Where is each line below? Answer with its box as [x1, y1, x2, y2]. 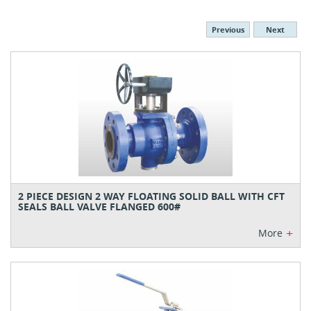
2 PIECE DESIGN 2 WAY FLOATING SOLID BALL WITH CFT [18, 190, 285, 203]
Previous [212, 24, 244, 35]
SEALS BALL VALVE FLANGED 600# [18, 200, 180, 213]
